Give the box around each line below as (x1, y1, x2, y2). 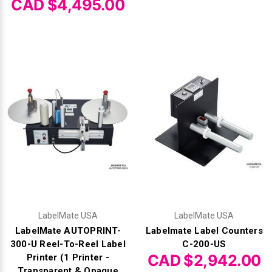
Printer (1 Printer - (26, 251, 109, 263)
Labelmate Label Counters (145, 225, 263, 236)
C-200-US (182, 238, 226, 250)
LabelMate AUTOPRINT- (15, 225, 121, 236)
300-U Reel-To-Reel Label (10, 238, 126, 250)
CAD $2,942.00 (147, 251, 261, 270)
